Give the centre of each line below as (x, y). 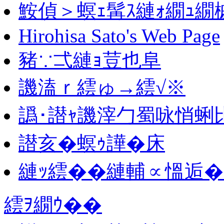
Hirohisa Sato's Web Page (119, 36)
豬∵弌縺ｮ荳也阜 (90, 60)
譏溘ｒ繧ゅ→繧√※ (102, 87)
